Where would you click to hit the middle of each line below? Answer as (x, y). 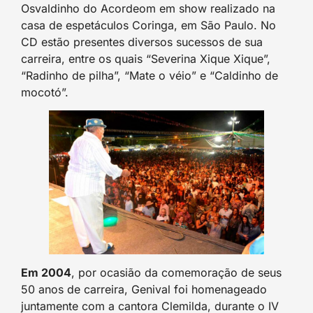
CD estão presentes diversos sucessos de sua (142, 42)
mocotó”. (45, 92)
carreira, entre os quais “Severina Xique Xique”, (146, 58)
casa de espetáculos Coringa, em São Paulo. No (148, 25)
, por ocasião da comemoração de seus (176, 272)
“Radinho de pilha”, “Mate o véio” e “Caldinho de (150, 75)
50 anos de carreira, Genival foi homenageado (144, 289)
